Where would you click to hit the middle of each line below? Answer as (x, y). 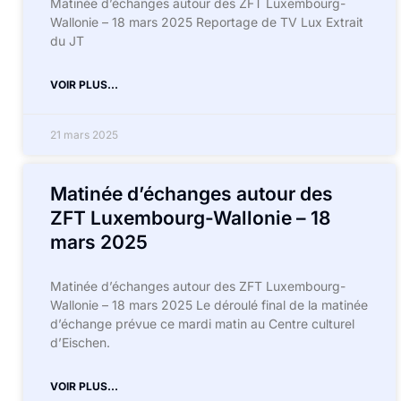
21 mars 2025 (84, 135)
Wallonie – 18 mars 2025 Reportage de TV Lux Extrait (207, 22)
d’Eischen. (80, 342)
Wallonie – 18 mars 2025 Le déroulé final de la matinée (209, 305)
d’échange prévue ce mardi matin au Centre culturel (202, 324)
